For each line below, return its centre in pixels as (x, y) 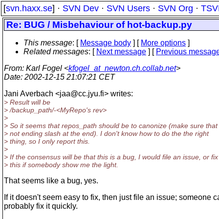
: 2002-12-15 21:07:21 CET (68, 77)
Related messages (56, 52)
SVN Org (175, 8)
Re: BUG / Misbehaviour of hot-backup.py (99, 25)
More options (163, 43)
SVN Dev (81, 8)
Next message (121, 52)
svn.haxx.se (29, 8)
